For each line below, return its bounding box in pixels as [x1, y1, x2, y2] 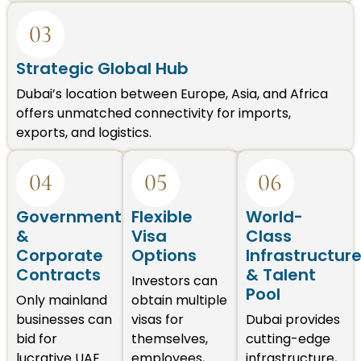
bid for [16, 329, 57, 348]
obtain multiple [131, 290, 227, 309]
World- [246, 205, 304, 228]
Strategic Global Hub [16, 56, 189, 80]
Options [131, 243, 197, 267]
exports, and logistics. [16, 122, 151, 142]
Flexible [131, 205, 193, 228]
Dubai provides [246, 309, 341, 329]
